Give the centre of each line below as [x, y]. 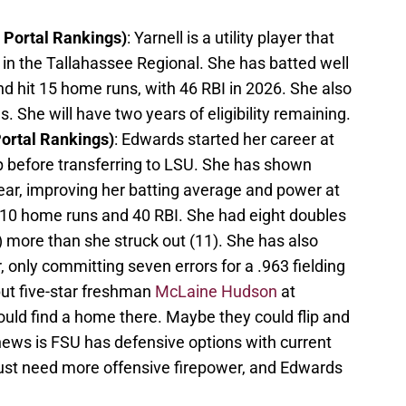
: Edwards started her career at [224, 140]
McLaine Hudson [216, 292]
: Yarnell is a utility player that [231, 38]
